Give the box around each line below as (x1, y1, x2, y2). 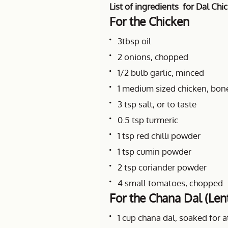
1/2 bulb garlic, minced (118, 67, 204, 78)
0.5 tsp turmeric (118, 115, 178, 125)
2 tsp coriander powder (118, 162, 207, 173)
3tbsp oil (118, 36, 151, 46)
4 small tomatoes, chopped (118, 178, 223, 188)
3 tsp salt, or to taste (118, 99, 196, 109)
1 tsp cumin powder (118, 146, 191, 157)
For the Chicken (109, 14, 189, 28)
